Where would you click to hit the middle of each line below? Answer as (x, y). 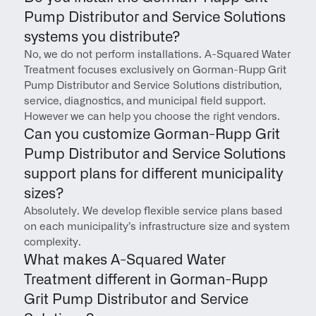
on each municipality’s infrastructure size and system (157, 227)
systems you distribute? (102, 37)
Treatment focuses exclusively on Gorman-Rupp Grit (155, 70)
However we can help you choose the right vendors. (152, 117)
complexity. (52, 242)
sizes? (44, 194)
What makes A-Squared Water (124, 260)
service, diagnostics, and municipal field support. (145, 101)
